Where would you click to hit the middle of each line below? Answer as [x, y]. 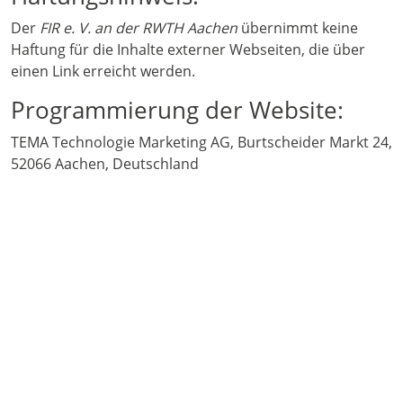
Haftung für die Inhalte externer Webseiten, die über [188, 50]
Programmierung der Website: [177, 110]
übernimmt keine [298, 28]
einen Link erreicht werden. [103, 72]
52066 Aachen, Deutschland [105, 164]
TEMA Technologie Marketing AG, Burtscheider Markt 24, [201, 143]
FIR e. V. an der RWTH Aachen [139, 28]
